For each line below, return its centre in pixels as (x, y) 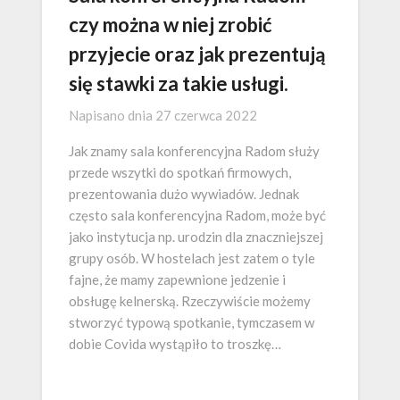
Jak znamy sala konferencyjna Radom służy (194, 151)
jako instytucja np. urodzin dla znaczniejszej (196, 237)
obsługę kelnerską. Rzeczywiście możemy (190, 301)
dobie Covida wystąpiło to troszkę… (175, 344)
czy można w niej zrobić (171, 25)
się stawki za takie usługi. (179, 84)
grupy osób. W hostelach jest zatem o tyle (192, 258)
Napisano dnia (112, 116)
